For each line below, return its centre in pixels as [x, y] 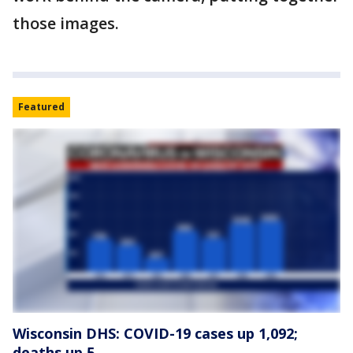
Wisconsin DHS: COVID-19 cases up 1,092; [155, 333]
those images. [68, 23]
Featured [41, 106]
